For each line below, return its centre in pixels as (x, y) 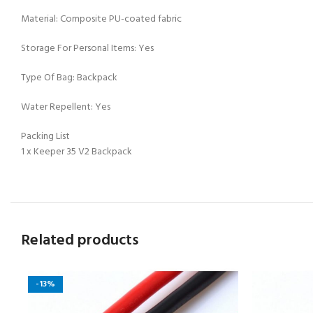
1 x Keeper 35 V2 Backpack (77, 152)
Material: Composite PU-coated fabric (101, 20)
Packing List (45, 137)
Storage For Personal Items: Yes (87, 49)
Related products (80, 241)
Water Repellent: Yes (66, 108)
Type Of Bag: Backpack (69, 78)
